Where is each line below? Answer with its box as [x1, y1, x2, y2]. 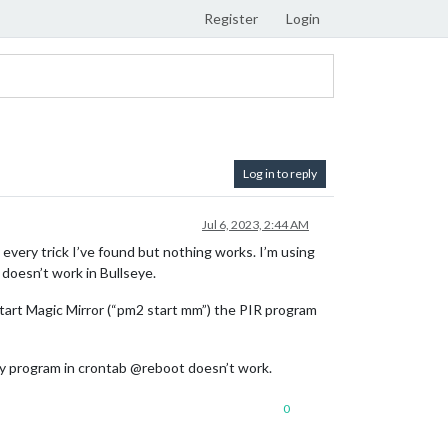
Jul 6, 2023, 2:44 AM [202, 217, 309, 232]
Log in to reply [243, 166, 317, 181]
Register [204, 10, 258, 27]
